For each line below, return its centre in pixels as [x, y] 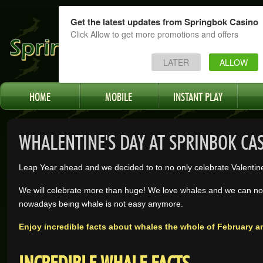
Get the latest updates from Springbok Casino [164, 22]
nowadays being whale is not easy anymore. [101, 204]
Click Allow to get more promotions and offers [154, 34]
